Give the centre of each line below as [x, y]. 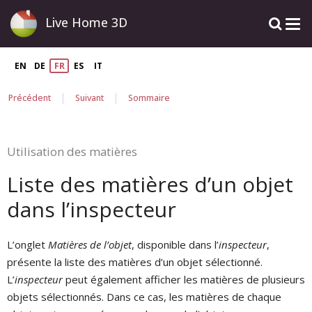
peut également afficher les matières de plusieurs [184, 280]
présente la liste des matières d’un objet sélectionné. [135, 262]
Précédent [30, 97]
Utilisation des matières [72, 152]
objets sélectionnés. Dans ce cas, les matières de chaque [144, 297]
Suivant [89, 97]
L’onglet [28, 245]
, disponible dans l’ [175, 245]
